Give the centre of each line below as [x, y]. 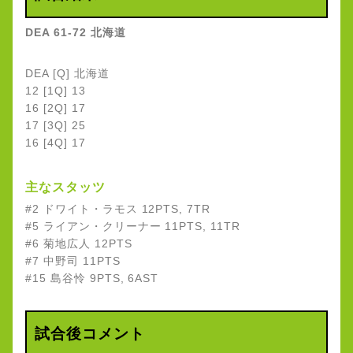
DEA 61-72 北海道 [76, 33]
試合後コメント [90, 334]
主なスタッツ [65, 188]
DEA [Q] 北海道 [67, 74]
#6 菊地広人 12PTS [79, 244]
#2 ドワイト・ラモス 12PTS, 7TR [118, 209]
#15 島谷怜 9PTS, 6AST [92, 279]
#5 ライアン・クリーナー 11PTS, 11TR [133, 227]
